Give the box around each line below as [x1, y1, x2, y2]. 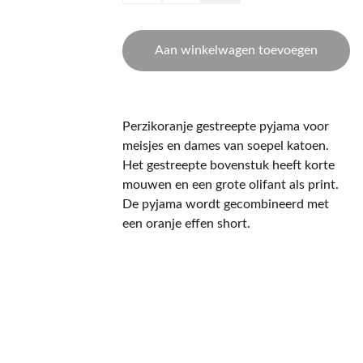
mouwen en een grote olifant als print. [122, 178, 339, 191]
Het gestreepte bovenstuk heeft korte [122, 159, 335, 172]
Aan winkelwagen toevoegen [155, 44, 318, 57]
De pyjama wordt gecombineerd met [122, 198, 329, 211]
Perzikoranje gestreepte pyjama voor [122, 120, 329, 133]
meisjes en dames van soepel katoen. [122, 139, 329, 152]
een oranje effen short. [122, 217, 250, 230]
